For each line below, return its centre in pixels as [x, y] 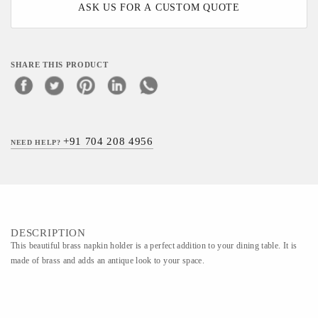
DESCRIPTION [49, 233]
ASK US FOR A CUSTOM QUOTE [159, 7]
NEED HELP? [37, 142]
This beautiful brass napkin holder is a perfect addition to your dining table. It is [154, 246]
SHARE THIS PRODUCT [60, 65]
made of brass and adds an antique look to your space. [108, 261]
